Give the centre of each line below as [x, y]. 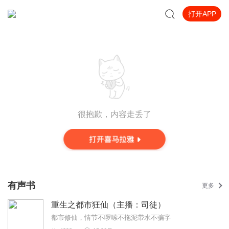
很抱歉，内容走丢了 [114, 114]
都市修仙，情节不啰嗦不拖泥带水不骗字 [111, 217]
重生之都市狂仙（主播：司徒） [108, 205]
